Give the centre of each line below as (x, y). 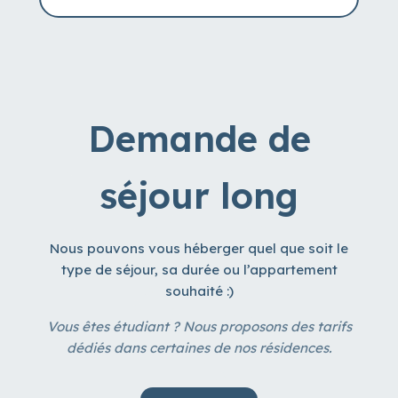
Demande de (199, 139)
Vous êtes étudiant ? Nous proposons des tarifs (199, 327)
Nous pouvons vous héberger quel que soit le (199, 249)
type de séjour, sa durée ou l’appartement (199, 270)
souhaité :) (199, 291)
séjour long (199, 196)
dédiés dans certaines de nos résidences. (199, 348)
